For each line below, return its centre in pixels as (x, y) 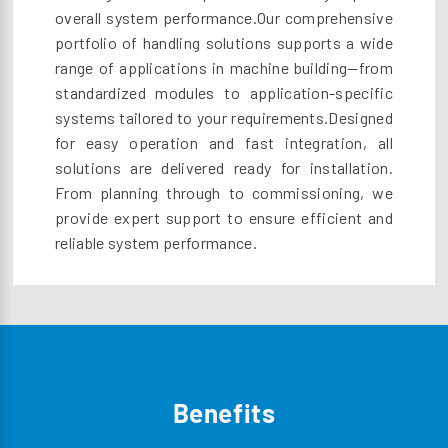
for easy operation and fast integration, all (224, 142)
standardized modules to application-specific (224, 92)
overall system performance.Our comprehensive (224, 17)
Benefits (224, 412)
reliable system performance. (156, 242)
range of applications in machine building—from (224, 67)
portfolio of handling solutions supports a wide (224, 42)
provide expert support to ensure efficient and (224, 217)
